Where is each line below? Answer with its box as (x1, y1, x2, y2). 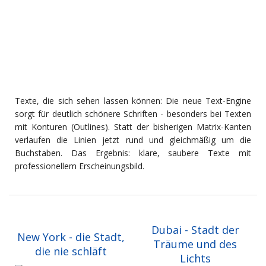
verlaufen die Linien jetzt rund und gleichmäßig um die (15, 134, 251, 146)
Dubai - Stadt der (151, 223, 239, 237)
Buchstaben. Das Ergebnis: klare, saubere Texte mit (15, 147, 251, 159)
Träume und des (153, 237, 237, 252)
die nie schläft (35, 244, 107, 259)
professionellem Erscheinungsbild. (15, 160, 144, 172)
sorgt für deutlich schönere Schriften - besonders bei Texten (15, 108, 251, 120)
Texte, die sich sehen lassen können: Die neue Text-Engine (15, 95, 251, 107)
